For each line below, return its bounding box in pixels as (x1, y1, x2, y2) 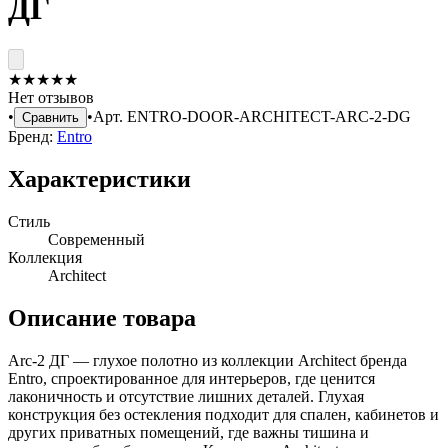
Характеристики (8, 165, 191, 192)
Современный (48, 230, 145, 248)
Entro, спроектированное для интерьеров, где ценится (8, 369, 375, 387)
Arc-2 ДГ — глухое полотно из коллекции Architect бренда (8, 351, 407, 369)
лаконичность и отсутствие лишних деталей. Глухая (8, 387, 364, 405)
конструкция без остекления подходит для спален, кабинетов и (8, 405, 439, 423)
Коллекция (8, 248, 82, 266)
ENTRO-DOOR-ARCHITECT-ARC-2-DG (127, 107, 411, 125)
